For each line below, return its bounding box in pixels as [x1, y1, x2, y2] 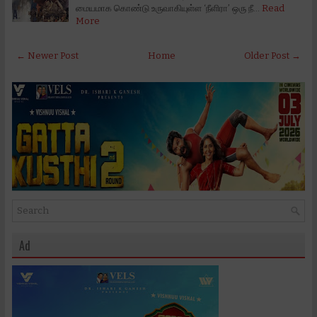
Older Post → [244, 50, 301, 61]
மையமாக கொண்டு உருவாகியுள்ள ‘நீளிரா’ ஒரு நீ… [76, 2, 260, 13]
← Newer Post [16, 50, 79, 61]
